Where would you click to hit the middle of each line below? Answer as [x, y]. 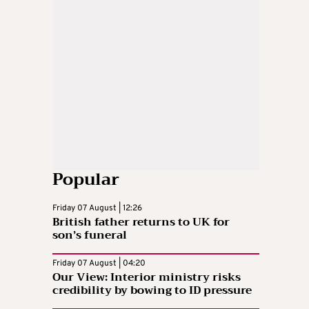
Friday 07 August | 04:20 [99, 263]
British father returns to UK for [141, 222]
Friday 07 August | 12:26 [97, 208]
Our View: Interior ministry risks [147, 277]
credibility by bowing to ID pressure [152, 290]
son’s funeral [90, 235]
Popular [86, 179]
